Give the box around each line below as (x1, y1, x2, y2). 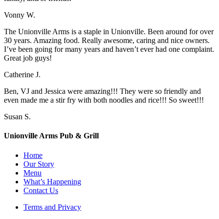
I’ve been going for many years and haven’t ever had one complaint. (4, 45, 214, 54)
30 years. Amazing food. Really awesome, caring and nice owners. (4, 36, 210, 45)
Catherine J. (4, 70, 41, 79)
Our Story (23, 159, 54, 168)
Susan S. (4, 112, 31, 121)
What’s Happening (23, 177, 81, 186)
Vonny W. (4, 11, 35, 20)
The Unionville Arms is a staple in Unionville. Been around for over (4, 27, 214, 36)
